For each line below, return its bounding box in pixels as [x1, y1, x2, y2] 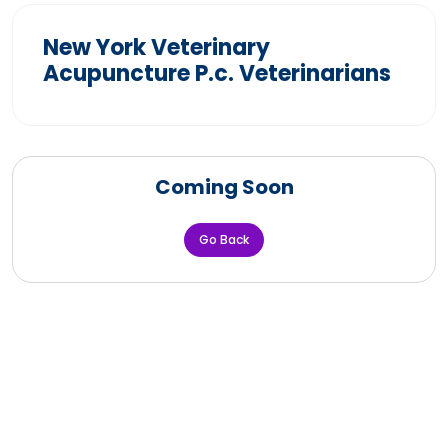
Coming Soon [154, 172, 294, 201]
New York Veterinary [43, 31, 270, 63]
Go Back [199, 230, 249, 248]
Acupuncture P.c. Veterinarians [43, 57, 391, 89]
